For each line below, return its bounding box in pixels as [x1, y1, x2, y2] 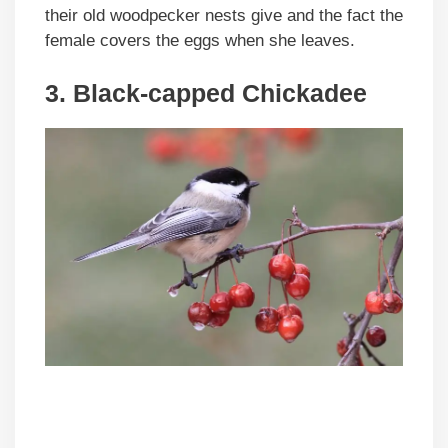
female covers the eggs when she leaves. [45, 30, 355, 50]
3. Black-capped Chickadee [45, 79, 367, 108]
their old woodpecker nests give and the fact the [45, 5, 403, 25]
